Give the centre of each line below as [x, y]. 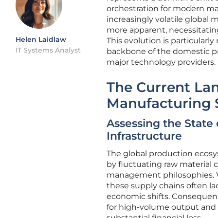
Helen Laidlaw [41, 39]
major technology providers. [161, 62]
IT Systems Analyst [48, 50]
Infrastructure [144, 136]
